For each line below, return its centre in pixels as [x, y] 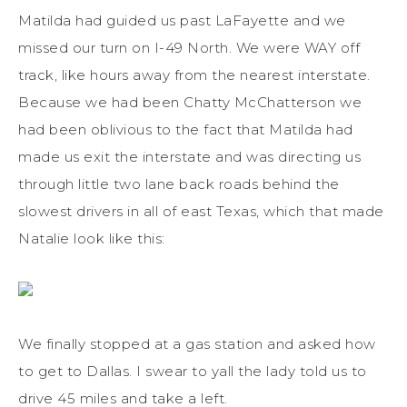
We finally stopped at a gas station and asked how [197, 343]
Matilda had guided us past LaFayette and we [182, 20]
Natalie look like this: [92, 238]
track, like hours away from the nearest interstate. [194, 74]
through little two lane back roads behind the [179, 184]
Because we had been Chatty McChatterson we [190, 102]
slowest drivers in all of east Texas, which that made [201, 211]
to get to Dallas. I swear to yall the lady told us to [193, 371]
